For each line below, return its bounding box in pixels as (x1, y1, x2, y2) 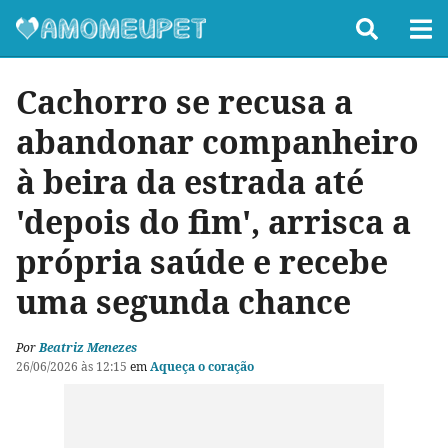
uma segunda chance (16, 280, 351, 323)
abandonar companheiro (16, 120, 419, 163)
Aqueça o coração (150, 358, 254, 375)
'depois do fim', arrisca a (16, 200, 411, 243)
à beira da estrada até (16, 160, 364, 203)
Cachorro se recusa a (16, 80, 353, 123)
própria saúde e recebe (16, 240, 388, 283)
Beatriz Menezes (39, 339, 137, 356)
